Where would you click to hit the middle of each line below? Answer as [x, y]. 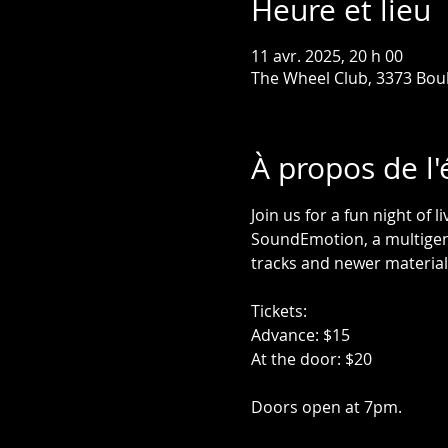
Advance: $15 [300, 335]
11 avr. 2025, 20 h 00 [326, 56]
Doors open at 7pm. [328, 407]
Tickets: [278, 311]
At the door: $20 [311, 359]
